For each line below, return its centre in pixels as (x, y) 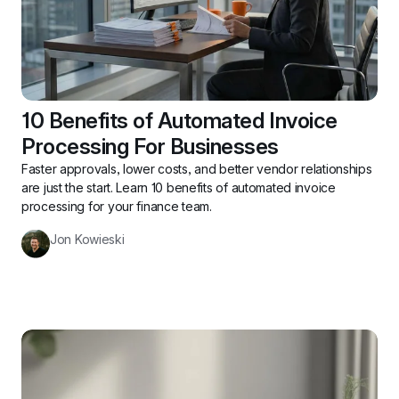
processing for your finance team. (117, 206)
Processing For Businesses (151, 146)
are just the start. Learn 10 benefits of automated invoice (179, 187)
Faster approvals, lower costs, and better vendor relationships (197, 168)
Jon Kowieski (87, 239)
